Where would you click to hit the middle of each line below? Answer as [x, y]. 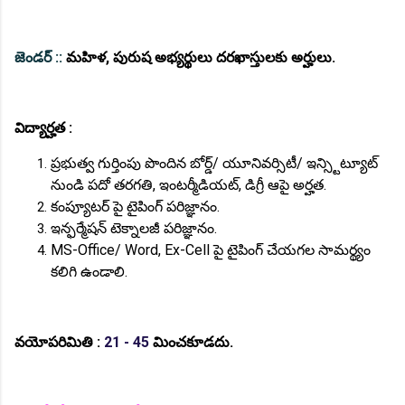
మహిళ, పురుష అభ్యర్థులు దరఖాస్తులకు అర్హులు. [199, 57]
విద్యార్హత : [43, 127]
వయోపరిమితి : [59, 342]
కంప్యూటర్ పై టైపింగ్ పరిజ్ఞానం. [135, 206]
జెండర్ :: [38, 57]
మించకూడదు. [191, 342]
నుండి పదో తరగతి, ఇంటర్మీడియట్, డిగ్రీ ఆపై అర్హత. [188, 184]
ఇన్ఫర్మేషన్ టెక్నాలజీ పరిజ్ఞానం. [134, 228]
